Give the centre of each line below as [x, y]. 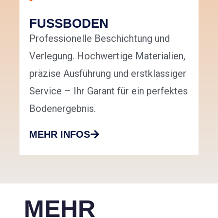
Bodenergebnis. [63, 108]
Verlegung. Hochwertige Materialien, [107, 56]
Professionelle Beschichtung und [100, 38]
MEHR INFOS [60, 134]
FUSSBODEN [69, 23]
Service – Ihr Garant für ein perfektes [109, 91]
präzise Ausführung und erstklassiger [108, 73]
